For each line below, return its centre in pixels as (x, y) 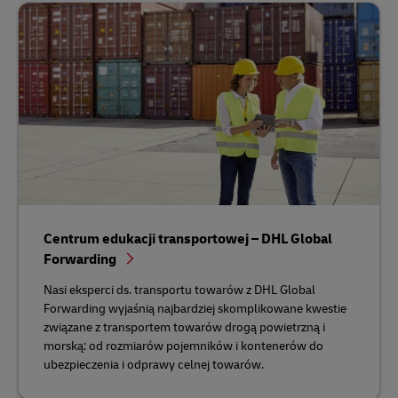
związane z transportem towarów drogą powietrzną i (184, 328)
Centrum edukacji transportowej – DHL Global (188, 239)
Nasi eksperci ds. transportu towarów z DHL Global (179, 291)
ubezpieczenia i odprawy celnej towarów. (154, 365)
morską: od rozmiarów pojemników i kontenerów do (183, 346)
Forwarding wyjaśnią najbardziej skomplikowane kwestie (195, 309)
